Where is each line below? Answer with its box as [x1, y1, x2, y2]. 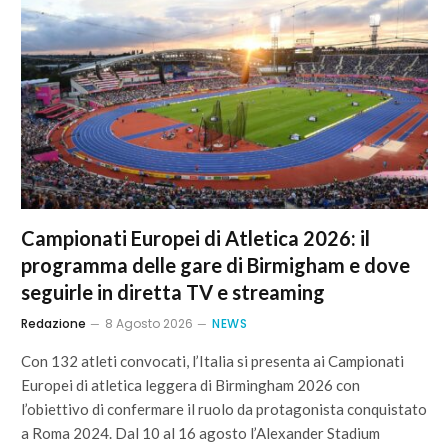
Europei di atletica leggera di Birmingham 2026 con [21, 375, 360, 394]
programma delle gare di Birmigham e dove [21, 252, 410, 277]
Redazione [21, 314, 86, 332]
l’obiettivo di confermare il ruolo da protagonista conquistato [21, 399, 427, 418]
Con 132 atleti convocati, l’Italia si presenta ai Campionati [21, 351, 404, 370]
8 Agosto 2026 [105, 314, 193, 332]
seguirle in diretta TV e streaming [21, 279, 325, 304]
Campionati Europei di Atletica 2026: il [21, 225, 370, 250]
